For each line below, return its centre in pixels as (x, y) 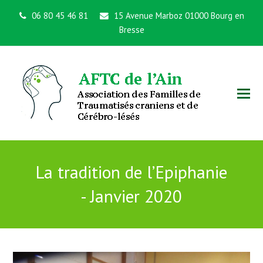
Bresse (131, 30)
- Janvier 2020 (131, 196)
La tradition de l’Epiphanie (131, 172)
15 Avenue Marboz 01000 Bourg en (178, 16)
